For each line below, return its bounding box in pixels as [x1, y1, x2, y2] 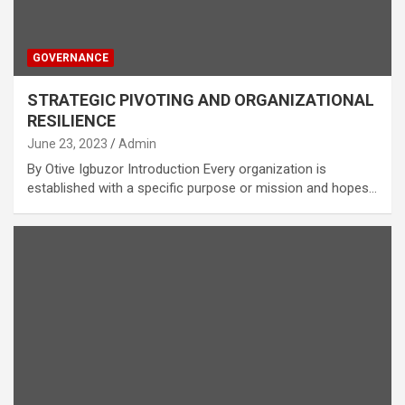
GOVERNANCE [33, 52, 108, 65]
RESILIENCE [27, 111, 116, 131]
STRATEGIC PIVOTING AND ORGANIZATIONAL [27, 90, 374, 110]
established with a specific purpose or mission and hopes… [27, 180, 377, 197]
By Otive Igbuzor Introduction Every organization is [27, 161, 326, 178]
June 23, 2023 [27, 137, 108, 152]
